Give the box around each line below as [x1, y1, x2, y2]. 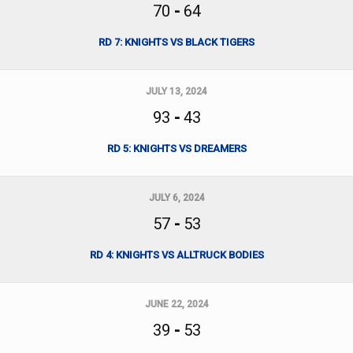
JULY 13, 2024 [146, 86, 207, 97]
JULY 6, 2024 [148, 192, 205, 203]
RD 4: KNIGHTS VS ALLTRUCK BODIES [89, 249, 264, 261]
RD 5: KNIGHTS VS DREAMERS [106, 143, 247, 154]
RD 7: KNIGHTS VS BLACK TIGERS [98, 36, 255, 48]
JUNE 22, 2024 [144, 299, 209, 310]
